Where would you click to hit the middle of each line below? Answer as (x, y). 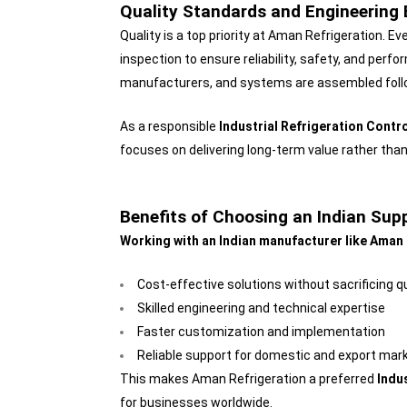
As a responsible (169, 127)
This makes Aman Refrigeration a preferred (248, 379)
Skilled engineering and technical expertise (261, 308)
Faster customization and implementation (261, 332)
